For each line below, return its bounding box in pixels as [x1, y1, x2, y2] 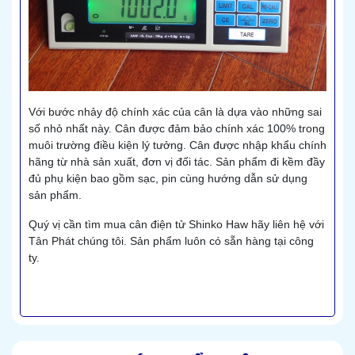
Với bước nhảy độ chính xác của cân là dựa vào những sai [29, 105, 322, 119]
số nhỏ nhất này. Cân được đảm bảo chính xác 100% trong [29, 122, 325, 136]
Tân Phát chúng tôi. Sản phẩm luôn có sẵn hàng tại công [29, 235, 314, 248]
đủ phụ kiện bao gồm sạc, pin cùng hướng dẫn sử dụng [29, 172, 307, 185]
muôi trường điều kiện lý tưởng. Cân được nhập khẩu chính [29, 139, 326, 152]
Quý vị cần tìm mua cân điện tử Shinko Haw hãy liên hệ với [29, 218, 324, 231]
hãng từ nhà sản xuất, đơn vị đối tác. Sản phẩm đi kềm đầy [29, 155, 325, 169]
